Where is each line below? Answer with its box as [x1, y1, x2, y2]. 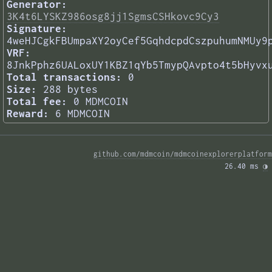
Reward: [7, 107, 49, 120]
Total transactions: [7, 71, 122, 84]
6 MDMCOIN [55, 107, 110, 120]
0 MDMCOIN [73, 95, 128, 108]
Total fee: [7, 95, 67, 108]
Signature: [7, 22, 67, 35]
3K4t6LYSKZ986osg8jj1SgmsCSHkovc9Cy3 [7, 10, 219, 23]
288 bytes [43, 83, 98, 96]
